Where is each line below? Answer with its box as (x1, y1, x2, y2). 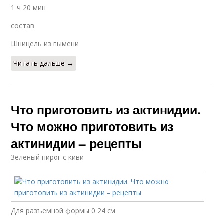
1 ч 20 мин (11, 3, 46, 12)
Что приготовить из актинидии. (11, 101, 201, 118)
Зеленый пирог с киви (11, 152, 84, 162)
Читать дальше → (13, 58, 74, 68)
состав (11, 21, 35, 30)
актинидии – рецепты (11, 134, 142, 152)
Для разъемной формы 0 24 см (11, 206, 116, 215)
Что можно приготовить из (11, 117, 174, 135)
